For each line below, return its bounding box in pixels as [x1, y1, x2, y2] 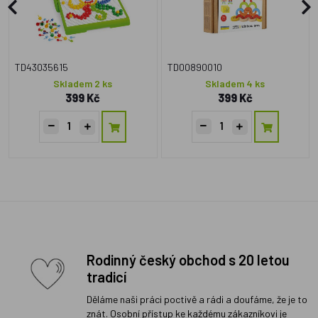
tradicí [87, 268, 126, 286]
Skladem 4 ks [205, 77, 265, 90]
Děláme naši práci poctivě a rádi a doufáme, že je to [87, 293, 307, 306]
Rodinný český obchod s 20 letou [87, 251, 290, 269]
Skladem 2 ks [53, 77, 113, 90]
